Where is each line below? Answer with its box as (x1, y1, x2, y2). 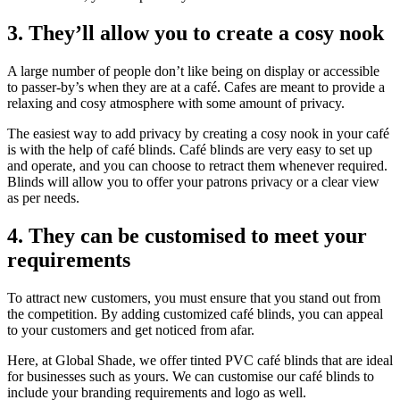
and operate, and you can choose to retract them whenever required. (7, 158, 387, 174)
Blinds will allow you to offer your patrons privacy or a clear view (7, 174, 379, 190)
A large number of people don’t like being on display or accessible (7, 63, 379, 79)
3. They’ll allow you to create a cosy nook (7, 21, 384, 46)
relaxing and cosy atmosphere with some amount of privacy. (7, 96, 345, 112)
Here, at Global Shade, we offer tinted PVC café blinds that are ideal (7, 352, 393, 368)
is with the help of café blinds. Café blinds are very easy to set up (7, 142, 372, 158)
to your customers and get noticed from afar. (7, 321, 254, 337)
